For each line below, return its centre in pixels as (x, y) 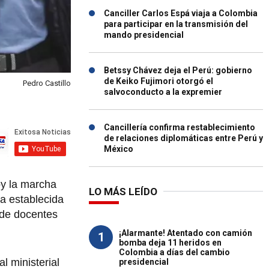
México (119, 149)
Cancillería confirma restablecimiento (180, 127)
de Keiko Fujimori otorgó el (159, 81)
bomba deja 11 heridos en (170, 243)
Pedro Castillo (47, 83)
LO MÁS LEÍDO (123, 192)
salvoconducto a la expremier (163, 92)
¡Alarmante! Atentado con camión (186, 233)
